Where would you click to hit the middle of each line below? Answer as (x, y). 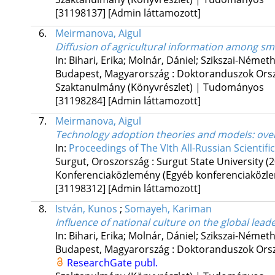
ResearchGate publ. (112, 263)
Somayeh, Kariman (168, 209)
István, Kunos (86, 209)
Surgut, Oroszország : (106, 162)
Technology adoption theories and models (153, 135)
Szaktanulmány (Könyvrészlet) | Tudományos (159, 87)
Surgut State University (210, 162)
